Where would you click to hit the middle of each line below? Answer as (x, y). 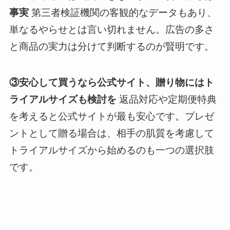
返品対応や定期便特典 (166, 100)
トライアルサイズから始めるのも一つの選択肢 (111, 150)
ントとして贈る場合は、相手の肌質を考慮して (111, 133)
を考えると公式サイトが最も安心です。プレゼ (111, 117)
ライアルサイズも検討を (63, 100)
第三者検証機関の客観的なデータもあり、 (122, 12)
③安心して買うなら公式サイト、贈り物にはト (111, 83)
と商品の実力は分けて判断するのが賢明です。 (111, 46)
